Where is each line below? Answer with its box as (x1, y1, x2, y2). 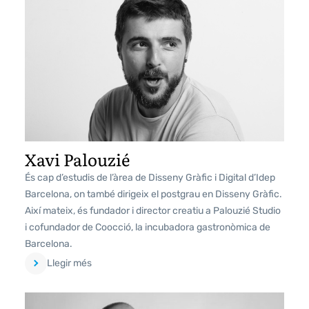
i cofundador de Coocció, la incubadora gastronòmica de (25, 221, 270, 233)
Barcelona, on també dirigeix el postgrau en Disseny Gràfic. (25, 188, 282, 200)
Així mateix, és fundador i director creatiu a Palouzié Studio (25, 204, 281, 217)
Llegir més (47, 257, 92, 269)
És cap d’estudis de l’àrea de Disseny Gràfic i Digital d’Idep (25, 171, 275, 183)
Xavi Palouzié (25, 146, 130, 171)
